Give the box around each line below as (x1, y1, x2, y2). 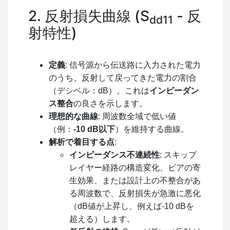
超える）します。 (69, 214, 135, 223)
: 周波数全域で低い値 (98, 111, 176, 121)
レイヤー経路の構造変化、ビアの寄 (69, 163, 201, 172)
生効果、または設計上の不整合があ (69, 176, 201, 185)
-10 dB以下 (73, 124, 115, 133)
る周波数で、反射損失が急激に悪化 (69, 188, 201, 198)
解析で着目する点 (49, 137, 114, 146)
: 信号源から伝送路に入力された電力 (65, 60, 201, 69)
